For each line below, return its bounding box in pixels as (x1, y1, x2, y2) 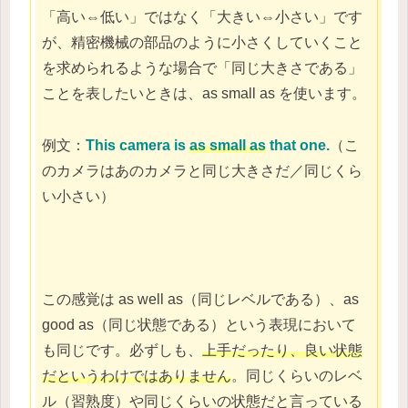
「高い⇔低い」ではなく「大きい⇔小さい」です (42, 9, 362, 25)
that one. (266, 137, 330, 153)
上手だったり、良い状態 (202, 342, 362, 359)
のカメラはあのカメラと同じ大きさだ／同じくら (42, 162, 362, 178)
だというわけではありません (42, 368, 231, 384)
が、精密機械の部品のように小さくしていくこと (42, 35, 362, 51)
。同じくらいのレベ (231, 368, 362, 384)
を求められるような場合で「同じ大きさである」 (42, 60, 362, 76)
